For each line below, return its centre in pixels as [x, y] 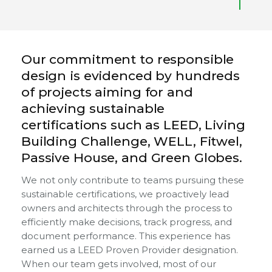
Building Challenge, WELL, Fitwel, [132, 141]
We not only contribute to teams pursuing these [133, 180]
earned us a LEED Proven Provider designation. [130, 250]
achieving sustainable [93, 108]
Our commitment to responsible [128, 59]
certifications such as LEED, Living [133, 124]
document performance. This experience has [126, 236]
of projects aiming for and [107, 92]
